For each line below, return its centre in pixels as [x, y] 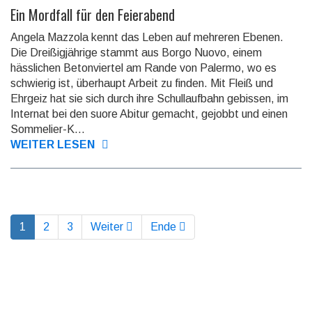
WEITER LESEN [53, 144]
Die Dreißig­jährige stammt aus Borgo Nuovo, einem [136, 52]
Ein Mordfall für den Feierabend [93, 14]
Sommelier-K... [48, 129]
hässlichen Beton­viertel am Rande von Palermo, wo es [143, 68]
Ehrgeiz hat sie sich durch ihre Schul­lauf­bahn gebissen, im [149, 98]
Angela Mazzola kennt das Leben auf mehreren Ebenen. [147, 37]
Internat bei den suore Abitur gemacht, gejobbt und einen [149, 114]
